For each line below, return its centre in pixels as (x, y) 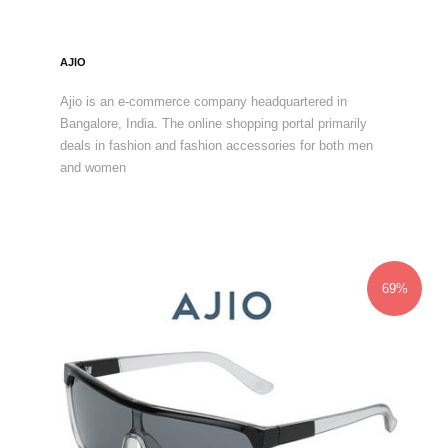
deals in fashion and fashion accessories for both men (216, 145)
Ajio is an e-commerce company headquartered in (203, 101)
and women (93, 167)
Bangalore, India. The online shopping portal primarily (213, 123)
